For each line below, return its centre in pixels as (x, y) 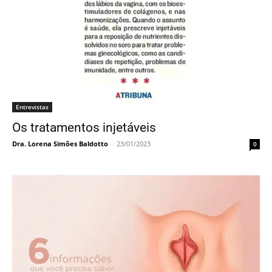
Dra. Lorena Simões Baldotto (60, 144)
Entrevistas (32, 107)
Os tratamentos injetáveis (84, 128)
